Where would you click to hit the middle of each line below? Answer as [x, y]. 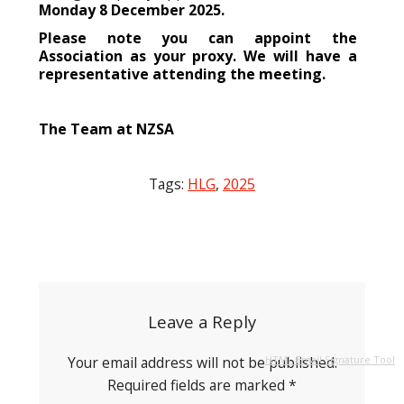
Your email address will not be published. [202, 362]
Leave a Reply [202, 321]
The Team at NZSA [108, 129]
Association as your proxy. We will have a [198, 55]
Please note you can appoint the [198, 37]
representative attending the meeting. [182, 73]
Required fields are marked [198, 385]
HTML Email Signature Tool [330, 359]
